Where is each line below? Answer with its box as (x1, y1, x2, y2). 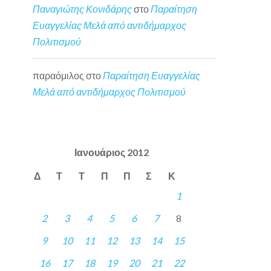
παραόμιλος (33, 69, 85, 81)
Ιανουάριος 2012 (74, 146, 149, 158)
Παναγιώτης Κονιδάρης (33, 3, 132, 15)
